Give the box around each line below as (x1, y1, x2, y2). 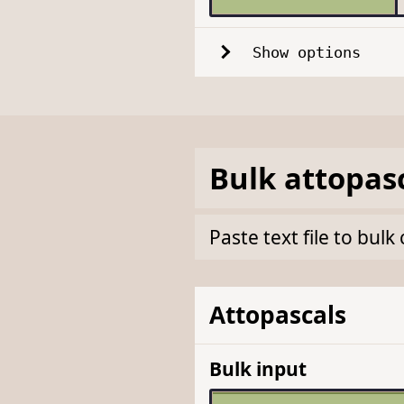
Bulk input (208, 356, 307, 382)
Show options (252, 42, 361, 61)
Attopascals (208, 298, 346, 332)
